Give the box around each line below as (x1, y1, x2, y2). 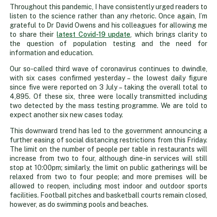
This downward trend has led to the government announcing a (10, 126, 207, 135)
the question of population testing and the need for (10, 39, 207, 47)
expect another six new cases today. (10, 110, 123, 119)
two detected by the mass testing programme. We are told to (10, 101, 207, 109)
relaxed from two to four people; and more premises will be (10, 172, 207, 181)
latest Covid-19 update (57, 30, 131, 38)
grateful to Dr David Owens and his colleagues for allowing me (10, 21, 207, 29)
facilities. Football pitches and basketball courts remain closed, (10, 191, 207, 199)
